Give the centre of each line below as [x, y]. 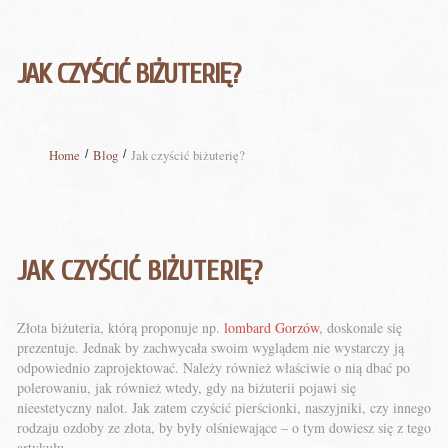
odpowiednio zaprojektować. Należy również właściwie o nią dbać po [213, 367]
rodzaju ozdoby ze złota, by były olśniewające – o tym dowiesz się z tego [224, 427]
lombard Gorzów [271, 327]
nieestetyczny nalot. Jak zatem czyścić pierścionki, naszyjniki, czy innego [224, 407]
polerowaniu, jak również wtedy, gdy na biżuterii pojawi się [186, 387]
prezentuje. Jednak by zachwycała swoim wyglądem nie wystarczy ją [210, 347]
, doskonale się [360, 327]
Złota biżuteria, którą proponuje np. [120, 327]
